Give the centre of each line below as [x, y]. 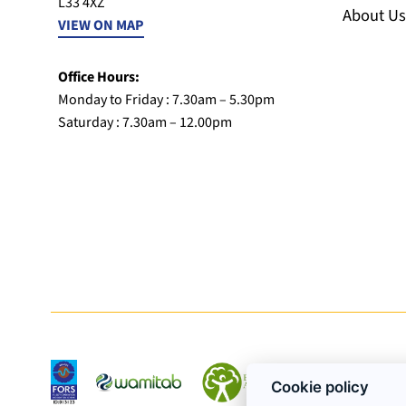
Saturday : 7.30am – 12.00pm [145, 123]
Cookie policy [320, 387]
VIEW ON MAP [101, 26]
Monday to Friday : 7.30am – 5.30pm [166, 100]
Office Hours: [99, 77]
